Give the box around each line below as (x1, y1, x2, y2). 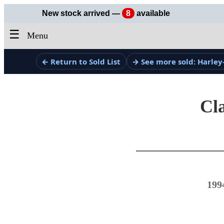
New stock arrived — (42, 9, 122, 17)
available (134, 9, 170, 17)
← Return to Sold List (41, 56, 121, 66)
